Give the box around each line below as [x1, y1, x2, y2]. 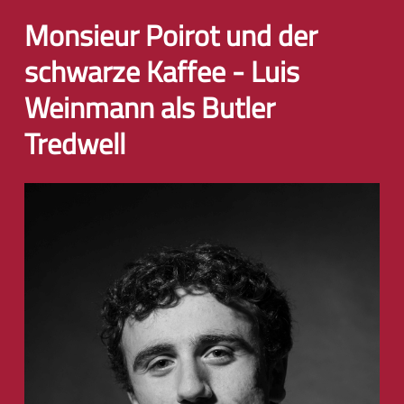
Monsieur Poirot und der [24, 14, 317, 57]
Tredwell [24, 122, 125, 165]
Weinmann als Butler [24, 86, 275, 129]
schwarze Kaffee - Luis [24, 50, 299, 93]
